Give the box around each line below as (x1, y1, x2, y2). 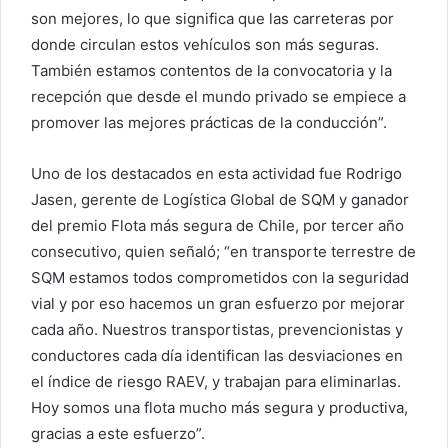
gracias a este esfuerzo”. (31, 424, 205, 444)
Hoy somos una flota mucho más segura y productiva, (31, 398, 408, 418)
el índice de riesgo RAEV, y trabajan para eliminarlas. (31, 372, 405, 392)
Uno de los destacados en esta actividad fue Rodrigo (31, 164, 402, 184)
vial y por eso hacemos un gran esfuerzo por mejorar (31, 294, 405, 314)
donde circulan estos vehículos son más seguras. (31, 35, 379, 55)
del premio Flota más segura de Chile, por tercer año (31, 216, 404, 236)
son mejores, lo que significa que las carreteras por (31, 9, 394, 29)
